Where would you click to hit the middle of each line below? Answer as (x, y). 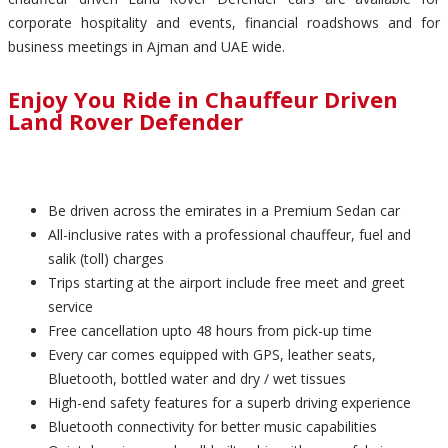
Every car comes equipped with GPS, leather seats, (212, 354)
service (70, 306)
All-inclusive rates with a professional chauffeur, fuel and (229, 234)
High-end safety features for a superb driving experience (229, 402)
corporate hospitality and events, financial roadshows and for (224, 22)
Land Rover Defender (125, 120)
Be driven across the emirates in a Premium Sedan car (224, 210)
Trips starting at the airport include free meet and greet (226, 282)
